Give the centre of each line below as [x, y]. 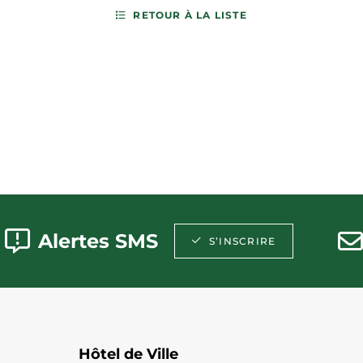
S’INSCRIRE [242, 241]
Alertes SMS [98, 241]
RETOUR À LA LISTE [190, 15]
